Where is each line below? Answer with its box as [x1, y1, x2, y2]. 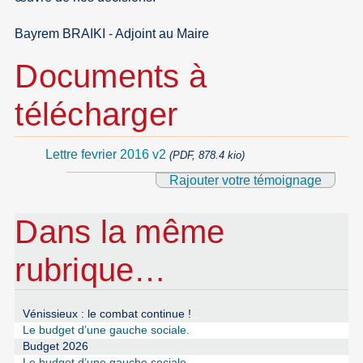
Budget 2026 [22, 340, 88, 353]
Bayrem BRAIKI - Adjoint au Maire [15, 27, 210, 41]
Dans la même [15, 214, 225, 250]
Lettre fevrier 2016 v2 [45, 147, 166, 162]
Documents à [15, 58, 207, 95]
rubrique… [15, 252, 167, 288]
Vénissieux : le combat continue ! [22, 308, 191, 321]
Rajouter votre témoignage [169, 173, 322, 188]
